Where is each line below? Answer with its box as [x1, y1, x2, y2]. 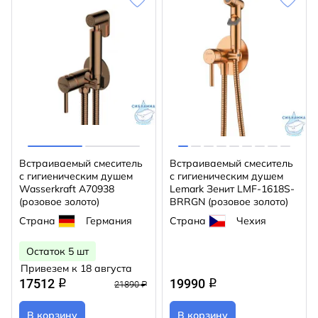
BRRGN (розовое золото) [170, 195, 288, 208]
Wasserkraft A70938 [19, 182, 114, 195]
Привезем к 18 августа [21, 262, 132, 275]
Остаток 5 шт [26, 245, 89, 258]
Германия [86, 214, 132, 227]
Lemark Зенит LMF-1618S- [170, 182, 295, 195]
